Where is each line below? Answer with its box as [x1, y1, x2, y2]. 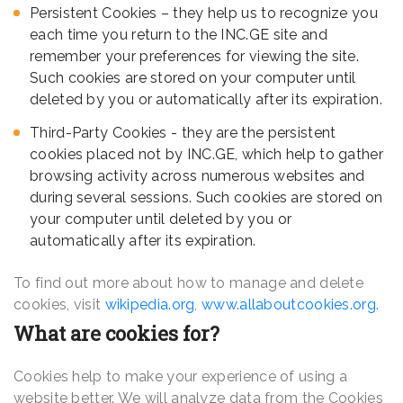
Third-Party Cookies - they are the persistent [30, 124, 336, 142]
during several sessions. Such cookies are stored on [30, 189, 383, 207]
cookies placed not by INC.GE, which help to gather [30, 146, 383, 164]
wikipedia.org [104, 296, 195, 314]
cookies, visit [13, 296, 105, 314]
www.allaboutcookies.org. [201, 296, 380, 314]
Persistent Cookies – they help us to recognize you [30, 4, 378, 22]
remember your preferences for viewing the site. [30, 48, 360, 66]
